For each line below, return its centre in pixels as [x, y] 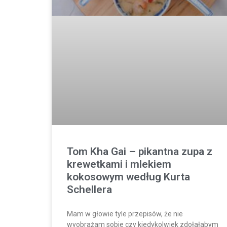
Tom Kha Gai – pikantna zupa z [140, 151]
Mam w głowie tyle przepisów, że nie [125, 214]
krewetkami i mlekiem [119, 164]
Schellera [89, 189]
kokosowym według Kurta [128, 177]
